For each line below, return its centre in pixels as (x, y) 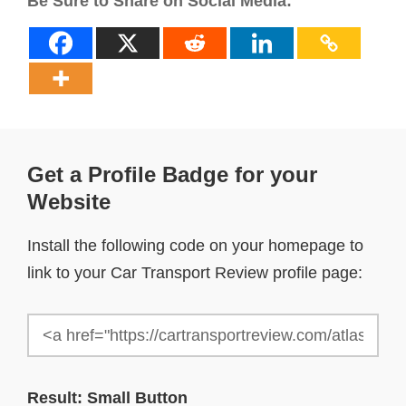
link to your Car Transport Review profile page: (195, 273)
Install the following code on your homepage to (195, 246)
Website (69, 202)
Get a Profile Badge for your (172, 174)
